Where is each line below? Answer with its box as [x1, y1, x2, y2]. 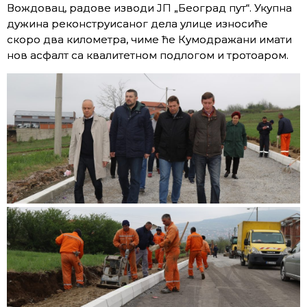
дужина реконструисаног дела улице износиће [7, 16, 268, 30]
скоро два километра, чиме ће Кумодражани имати [7, 32, 292, 46]
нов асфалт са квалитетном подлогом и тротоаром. [7, 48, 288, 62]
